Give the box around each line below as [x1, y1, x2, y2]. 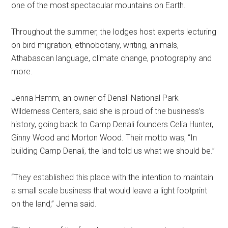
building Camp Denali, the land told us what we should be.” [11, 146, 215, 156]
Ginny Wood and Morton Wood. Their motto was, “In [11, 133, 197, 142]
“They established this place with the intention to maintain [11, 173, 214, 182]
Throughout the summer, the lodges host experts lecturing [11, 27, 217, 37]
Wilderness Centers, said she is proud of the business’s [11, 106, 205, 116]
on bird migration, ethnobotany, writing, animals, [11, 40, 179, 50]
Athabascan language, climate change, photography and [11, 53, 212, 63]
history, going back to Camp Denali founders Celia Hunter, [11, 120, 214, 129]
